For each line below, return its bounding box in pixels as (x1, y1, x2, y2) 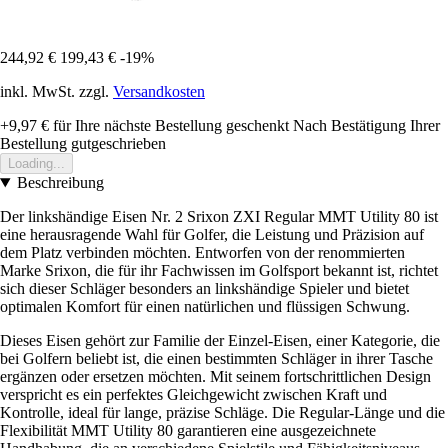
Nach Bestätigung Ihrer (293, 117, 440, 135)
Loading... (8, 156, 65, 172)
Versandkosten (113, 83, 205, 101)
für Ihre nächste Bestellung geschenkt (49, 117, 289, 135)
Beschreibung (16, 174, 104, 192)
